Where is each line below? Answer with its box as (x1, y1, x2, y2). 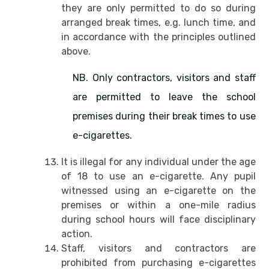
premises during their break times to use (73, 110, 256, 122)
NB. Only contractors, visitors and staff (73, 72, 256, 84)
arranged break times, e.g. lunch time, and (61, 17, 256, 29)
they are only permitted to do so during (61, 2, 256, 14)
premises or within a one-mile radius (61, 199, 256, 211)
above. (61, 46, 91, 58)
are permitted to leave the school (73, 91, 256, 103)
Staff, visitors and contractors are (61, 243, 256, 255)
